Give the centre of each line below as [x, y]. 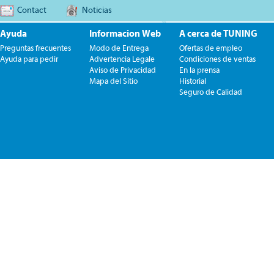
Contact [32, 10]
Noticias [97, 10]
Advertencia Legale [122, 59]
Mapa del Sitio [113, 81]
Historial [193, 81]
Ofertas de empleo [211, 48]
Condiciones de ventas [217, 59]
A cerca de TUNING [218, 34]
